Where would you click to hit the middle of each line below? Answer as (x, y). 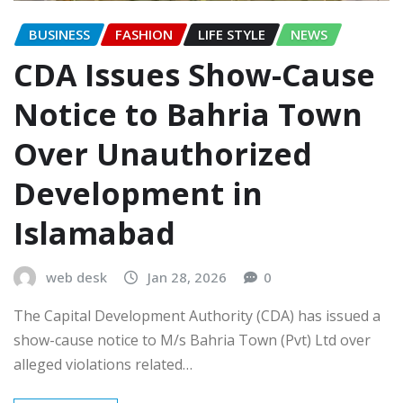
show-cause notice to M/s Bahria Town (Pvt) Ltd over (192, 340)
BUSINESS (59, 34)
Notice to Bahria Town (188, 114)
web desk (76, 277)
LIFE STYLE (232, 34)
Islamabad (94, 233)
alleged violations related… (103, 365)
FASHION (144, 34)
